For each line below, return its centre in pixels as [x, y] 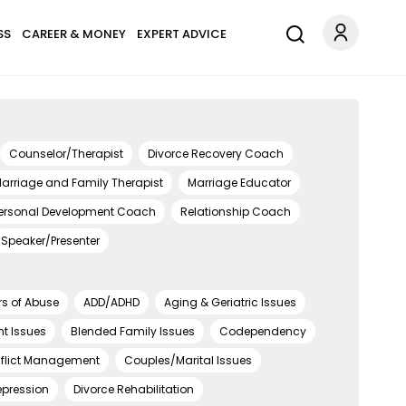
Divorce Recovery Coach [216, 153]
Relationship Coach [236, 211]
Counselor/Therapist [66, 153]
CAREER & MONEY [73, 34]
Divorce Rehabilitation [134, 389]
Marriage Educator [239, 182]
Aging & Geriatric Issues [230, 302]
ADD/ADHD [111, 302]
